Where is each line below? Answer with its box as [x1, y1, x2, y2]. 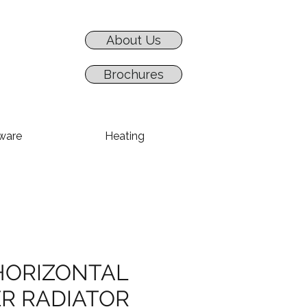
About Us [106, 33, 161, 47]
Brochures [103, 67, 164, 82]
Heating [105, 130, 145, 143]
